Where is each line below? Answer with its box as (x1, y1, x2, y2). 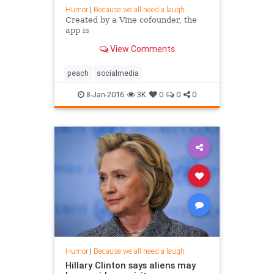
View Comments (108, 43, 175, 54)
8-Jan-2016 (84, 89, 124, 100)
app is (65, 25, 89, 35)
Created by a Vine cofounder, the (65, 15, 197, 24)
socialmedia (97, 68, 139, 78)
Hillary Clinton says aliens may (65, 259, 196, 272)
